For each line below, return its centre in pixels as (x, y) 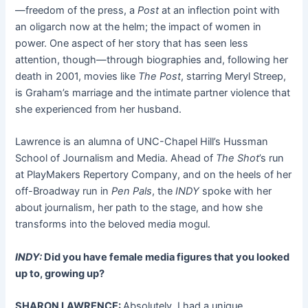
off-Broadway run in (64, 191)
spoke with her (236, 191)
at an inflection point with (221, 11)
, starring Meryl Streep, (234, 77)
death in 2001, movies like (77, 77)
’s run (272, 158)
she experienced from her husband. (100, 110)
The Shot (238, 158)
